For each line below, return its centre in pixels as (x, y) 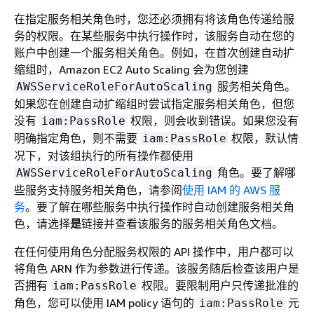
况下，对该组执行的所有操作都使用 (104, 156)
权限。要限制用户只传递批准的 (219, 285)
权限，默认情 (264, 138)
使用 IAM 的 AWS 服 (231, 190)
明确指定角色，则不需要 (77, 138)
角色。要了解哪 (255, 172)
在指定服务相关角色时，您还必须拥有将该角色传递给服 (154, 19)
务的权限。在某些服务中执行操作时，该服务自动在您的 (154, 36)
